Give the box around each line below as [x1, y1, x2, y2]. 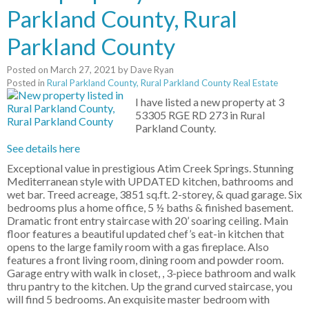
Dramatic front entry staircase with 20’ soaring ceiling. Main [7, 214, 288, 228]
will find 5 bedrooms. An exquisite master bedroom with [7, 292, 270, 306]
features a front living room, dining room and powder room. [7, 253, 283, 267]
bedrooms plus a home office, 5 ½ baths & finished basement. [7, 201, 293, 215]
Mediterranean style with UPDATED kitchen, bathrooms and [7, 175, 293, 188]
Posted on [7, 64, 50, 76]
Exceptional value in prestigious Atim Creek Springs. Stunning [7, 161, 294, 175]
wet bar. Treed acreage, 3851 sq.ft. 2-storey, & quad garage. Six [7, 188, 302, 201]
